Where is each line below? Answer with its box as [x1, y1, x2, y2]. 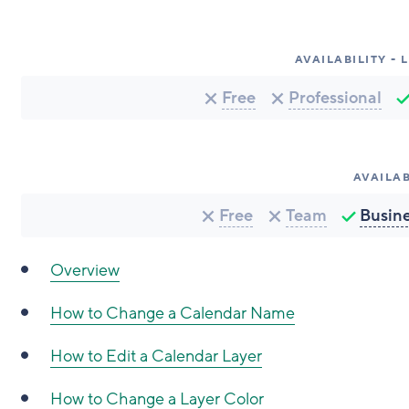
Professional [288, 87, 383, 109]
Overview [49, 259, 120, 281]
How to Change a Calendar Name [49, 302, 295, 324]
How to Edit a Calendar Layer [49, 345, 262, 367]
